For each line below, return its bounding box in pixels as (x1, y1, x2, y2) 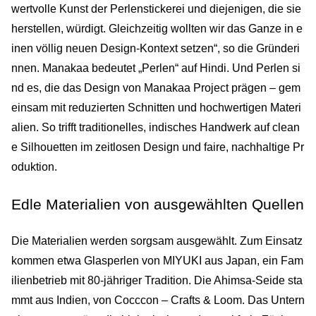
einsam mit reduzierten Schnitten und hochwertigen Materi (11, 101, 301, 114)
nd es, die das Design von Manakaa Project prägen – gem (11, 81, 300, 94)
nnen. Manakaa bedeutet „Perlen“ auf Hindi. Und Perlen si (11, 61, 300, 74)
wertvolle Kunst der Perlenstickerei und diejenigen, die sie (11, 2, 301, 15)
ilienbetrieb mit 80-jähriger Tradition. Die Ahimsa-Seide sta (11, 274, 303, 286)
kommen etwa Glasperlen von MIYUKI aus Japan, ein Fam (11, 254, 303, 267)
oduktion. (11, 160, 57, 173)
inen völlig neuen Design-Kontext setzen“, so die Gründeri (11, 42, 300, 54)
